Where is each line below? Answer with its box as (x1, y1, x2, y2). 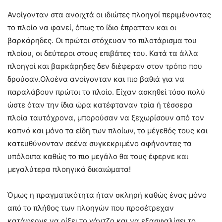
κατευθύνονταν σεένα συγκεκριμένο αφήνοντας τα (7, 138, 192, 148)
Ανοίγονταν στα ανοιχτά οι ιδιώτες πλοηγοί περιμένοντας (7, 9, 211, 19)
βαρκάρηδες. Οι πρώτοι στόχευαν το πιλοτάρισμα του (7, 35, 197, 45)
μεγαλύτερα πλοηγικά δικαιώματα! (7, 164, 131, 174)
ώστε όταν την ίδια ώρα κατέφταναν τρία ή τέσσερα (7, 100, 193, 110)
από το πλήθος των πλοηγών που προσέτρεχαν (7, 203, 174, 213)
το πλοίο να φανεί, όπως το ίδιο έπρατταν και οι (7, 22, 176, 32)
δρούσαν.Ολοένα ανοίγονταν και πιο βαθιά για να (7, 74, 184, 84)
